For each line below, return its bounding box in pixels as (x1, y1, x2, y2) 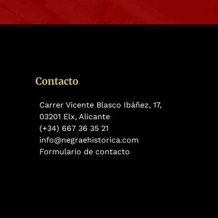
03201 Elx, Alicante (39, 111, 110, 121)
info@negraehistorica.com (39, 135, 139, 145)
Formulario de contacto (39, 146, 130, 156)
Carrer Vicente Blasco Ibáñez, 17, (39, 100, 162, 109)
